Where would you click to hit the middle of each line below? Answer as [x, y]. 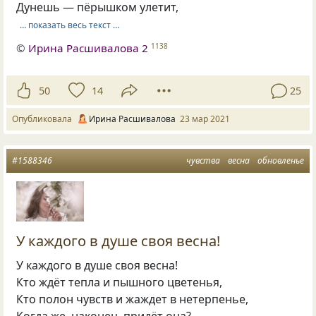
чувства [203, 160]
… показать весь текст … [69, 25]
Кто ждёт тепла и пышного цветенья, [120, 282]
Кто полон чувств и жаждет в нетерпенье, [133, 299]
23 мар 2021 [205, 119]
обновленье [281, 160]
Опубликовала [44, 119]
